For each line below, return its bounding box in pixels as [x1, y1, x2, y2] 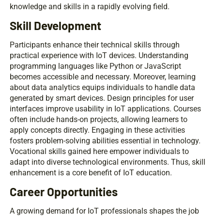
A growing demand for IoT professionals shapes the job [10, 206, 199, 216]
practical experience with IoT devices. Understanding [10, 51, 188, 61]
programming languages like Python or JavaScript [10, 62, 181, 71]
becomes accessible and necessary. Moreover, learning [10, 72, 196, 82]
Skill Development [10, 18, 101, 33]
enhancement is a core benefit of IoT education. [10, 168, 172, 178]
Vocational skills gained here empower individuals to [10, 147, 189, 156]
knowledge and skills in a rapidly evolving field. [10, 2, 170, 12]
